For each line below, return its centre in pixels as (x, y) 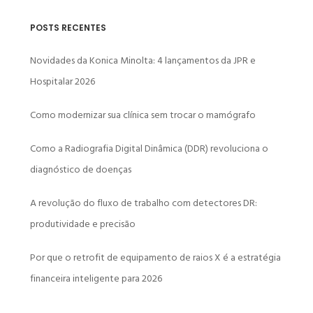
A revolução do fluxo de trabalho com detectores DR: (143, 203)
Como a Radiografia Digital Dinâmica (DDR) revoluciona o (149, 148)
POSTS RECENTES (68, 27)
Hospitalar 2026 (62, 81)
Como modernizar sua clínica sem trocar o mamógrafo (143, 115)
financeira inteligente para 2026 (96, 278)
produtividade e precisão (82, 224)
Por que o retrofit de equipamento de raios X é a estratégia (155, 257)
